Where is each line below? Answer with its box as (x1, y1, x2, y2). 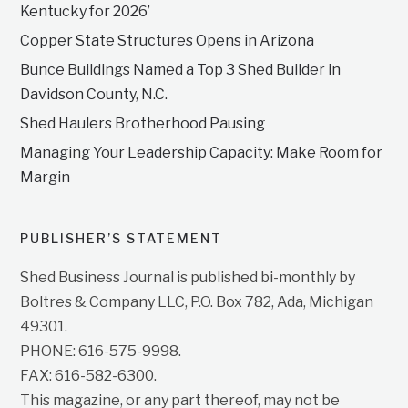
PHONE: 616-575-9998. (20, 342, 182, 361)
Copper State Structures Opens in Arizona (20, 32, 315, 50)
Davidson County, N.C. (20, 86, 168, 104)
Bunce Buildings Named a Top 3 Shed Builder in (20, 61, 342, 79)
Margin (20, 168, 71, 187)
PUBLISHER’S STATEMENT (20, 230, 223, 247)
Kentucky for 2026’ (20, 3, 151, 21)
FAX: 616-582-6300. (20, 367, 158, 385)
